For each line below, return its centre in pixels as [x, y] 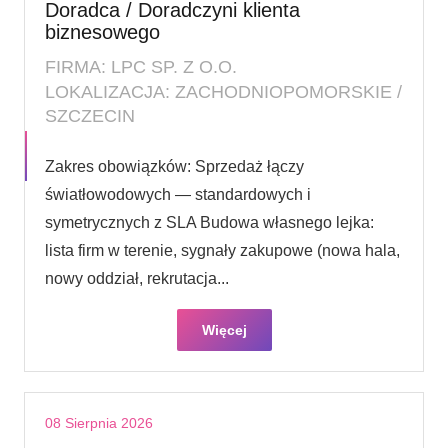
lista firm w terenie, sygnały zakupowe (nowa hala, [222, 250]
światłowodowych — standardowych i [178, 194]
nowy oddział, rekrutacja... [137, 278]
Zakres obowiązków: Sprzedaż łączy [174, 166]
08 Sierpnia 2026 [99, 422]
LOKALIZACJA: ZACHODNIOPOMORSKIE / [223, 91]
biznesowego [102, 31]
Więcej [224, 329]
